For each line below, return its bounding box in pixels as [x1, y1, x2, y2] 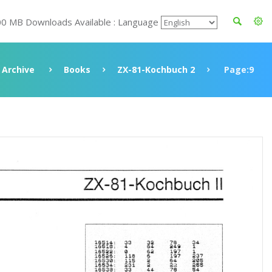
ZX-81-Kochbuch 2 [117, 64, 195, 75]
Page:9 [222, 64, 254, 75]
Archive [2, 64, 35, 75]
